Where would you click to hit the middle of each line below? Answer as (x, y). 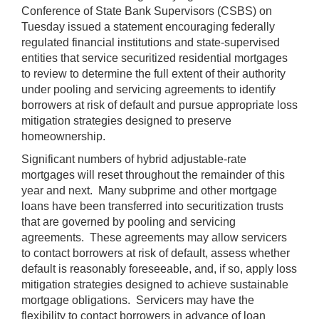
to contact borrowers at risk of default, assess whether (156, 253)
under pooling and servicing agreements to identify (148, 89)
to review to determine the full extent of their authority (153, 73)
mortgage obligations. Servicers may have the (138, 300)
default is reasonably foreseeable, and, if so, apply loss (159, 268)
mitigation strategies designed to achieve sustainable (155, 284)
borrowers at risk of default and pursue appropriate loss (159, 105)
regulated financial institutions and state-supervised (151, 42)
